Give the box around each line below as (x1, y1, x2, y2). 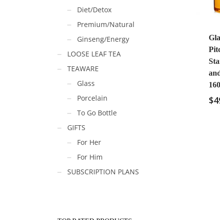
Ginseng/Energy (77, 34, 129, 44)
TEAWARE (67, 64, 99, 73)
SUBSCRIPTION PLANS (67, 167, 139, 176)
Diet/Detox (77, 5, 111, 14)
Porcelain (77, 93, 108, 103)
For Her (77, 137, 101, 147)
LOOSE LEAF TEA (67, 49, 121, 58)
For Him (77, 152, 103, 162)
